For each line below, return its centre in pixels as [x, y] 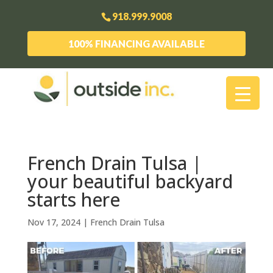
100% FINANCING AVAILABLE [136, 43]
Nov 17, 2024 [54, 222]
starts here [73, 199]
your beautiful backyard [130, 181]
